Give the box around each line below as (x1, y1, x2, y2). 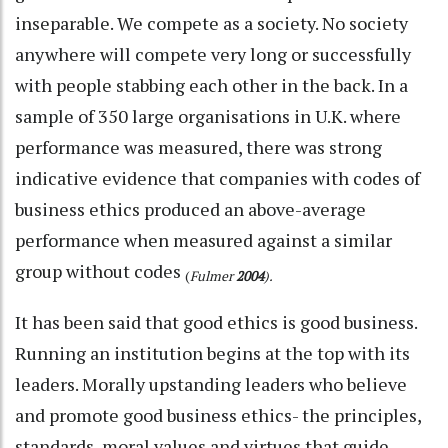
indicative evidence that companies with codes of (15, 165, 420, 190)
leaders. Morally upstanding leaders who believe (15, 371, 407, 396)
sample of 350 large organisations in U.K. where (15, 103, 401, 128)
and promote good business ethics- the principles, (15, 402, 421, 427)
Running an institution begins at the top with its (15, 340, 410, 365)
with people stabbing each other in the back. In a (15, 72, 408, 97)
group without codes (15, 258, 185, 283)
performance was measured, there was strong (15, 134, 382, 159)
